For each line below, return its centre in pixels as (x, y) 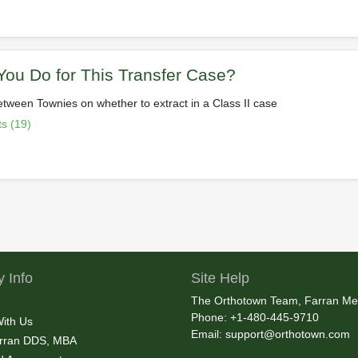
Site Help (220, 278)
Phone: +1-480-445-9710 (255, 318)
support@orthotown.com (288, 334)
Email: (208, 334)
